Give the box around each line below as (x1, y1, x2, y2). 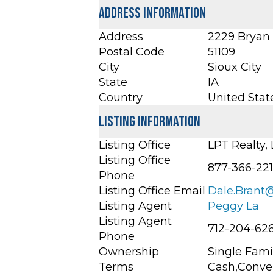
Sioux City (208, 60, 261, 74)
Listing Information (99, 113, 200, 131)
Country (99, 91, 143, 105)
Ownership (99, 245, 159, 259)
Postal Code (99, 45, 165, 59)
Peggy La (208, 199, 259, 213)
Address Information (99, 4, 206, 23)
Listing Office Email (99, 184, 205, 198)
